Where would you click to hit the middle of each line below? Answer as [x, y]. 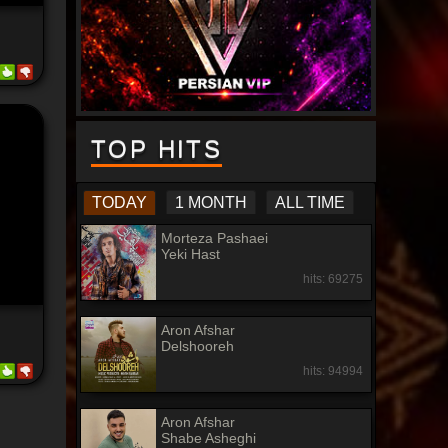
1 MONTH [211, 202]
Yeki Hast [191, 254]
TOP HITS [157, 149]
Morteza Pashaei [215, 238]
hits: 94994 [332, 371]
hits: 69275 [332, 279]
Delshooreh [198, 346]
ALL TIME [310, 202]
